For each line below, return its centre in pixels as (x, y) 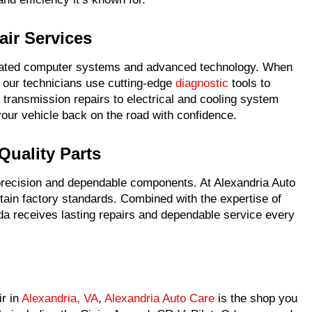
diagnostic (202, 83)
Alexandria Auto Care (159, 298)
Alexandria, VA (60, 298)
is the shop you (256, 298)
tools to (249, 83)
